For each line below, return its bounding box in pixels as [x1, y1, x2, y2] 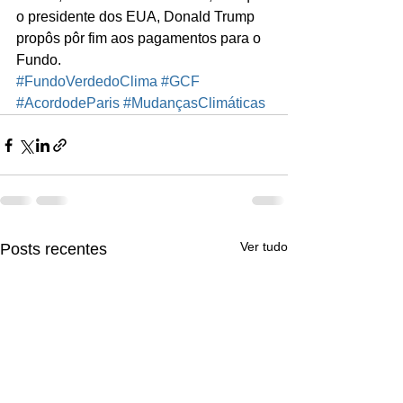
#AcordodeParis [16, 95, 120, 112]
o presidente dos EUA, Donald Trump [16, 9, 258, 25]
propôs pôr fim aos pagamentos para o [16, 31, 264, 47]
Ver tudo [240, 239, 288, 255]
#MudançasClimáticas [123, 95, 265, 112]
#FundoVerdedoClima [16, 74, 157, 90]
